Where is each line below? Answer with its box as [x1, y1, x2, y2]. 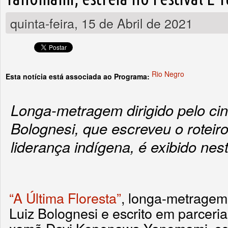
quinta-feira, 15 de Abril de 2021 [10, 14, 193, 33]
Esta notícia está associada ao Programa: [6, 71, 152, 82]
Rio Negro [152, 69, 184, 79]
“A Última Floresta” [9, 188, 121, 208]
